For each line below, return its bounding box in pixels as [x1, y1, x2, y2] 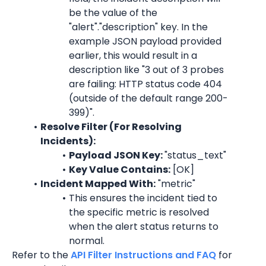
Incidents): [40, 134, 96, 148]
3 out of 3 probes [145, 63, 224, 77]
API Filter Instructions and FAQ [71, 248, 216, 262]
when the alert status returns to [69, 220, 218, 233]
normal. [69, 234, 104, 248]
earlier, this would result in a [69, 49, 197, 62]
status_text [167, 148, 223, 162]
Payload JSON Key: [68, 148, 164, 162]
